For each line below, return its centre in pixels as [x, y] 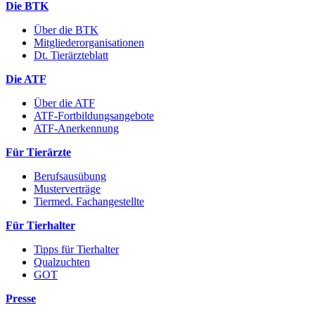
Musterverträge [67, 188]
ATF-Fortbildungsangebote [94, 115]
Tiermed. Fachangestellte [89, 201]
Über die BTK [66, 30]
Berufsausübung [70, 176]
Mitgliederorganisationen [89, 42]
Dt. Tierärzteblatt [71, 55]
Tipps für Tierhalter [76, 249]
